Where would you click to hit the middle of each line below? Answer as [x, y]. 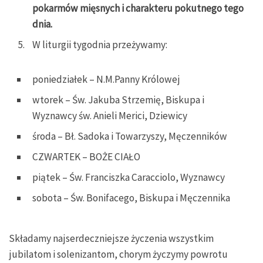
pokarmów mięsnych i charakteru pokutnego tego [138, 9]
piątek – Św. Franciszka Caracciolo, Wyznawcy [129, 178]
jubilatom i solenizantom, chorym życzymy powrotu [118, 254]
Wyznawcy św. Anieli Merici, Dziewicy [110, 116]
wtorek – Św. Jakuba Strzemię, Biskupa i [118, 100]
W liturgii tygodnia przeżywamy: [100, 45]
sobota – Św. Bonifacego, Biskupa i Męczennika [131, 198]
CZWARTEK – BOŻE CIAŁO [86, 157]
